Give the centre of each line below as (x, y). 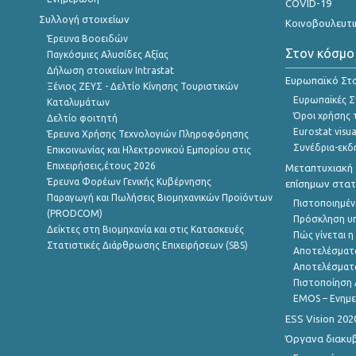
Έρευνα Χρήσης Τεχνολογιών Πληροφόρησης (148, 134)
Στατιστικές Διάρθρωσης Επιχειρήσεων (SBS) (147, 245)
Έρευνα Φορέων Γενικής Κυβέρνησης (129, 182)
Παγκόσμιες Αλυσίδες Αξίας (108, 54)
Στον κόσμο (320, 53)
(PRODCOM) (75, 213)
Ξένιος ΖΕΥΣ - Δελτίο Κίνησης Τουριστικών (143, 86)
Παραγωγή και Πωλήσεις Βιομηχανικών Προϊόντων (160, 197)
